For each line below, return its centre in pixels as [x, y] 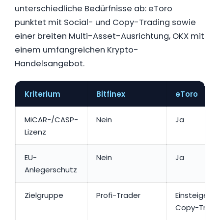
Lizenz [35, 132]
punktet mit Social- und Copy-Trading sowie [105, 22]
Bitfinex [111, 94]
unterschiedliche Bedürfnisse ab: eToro [94, 8]
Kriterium [42, 94]
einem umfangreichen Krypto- [77, 50]
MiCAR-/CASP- [51, 119]
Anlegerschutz [51, 169]
